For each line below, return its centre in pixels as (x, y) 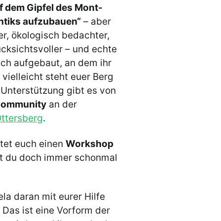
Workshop (90, 144)
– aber (96, 22)
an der (62, 105)
